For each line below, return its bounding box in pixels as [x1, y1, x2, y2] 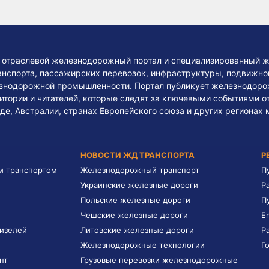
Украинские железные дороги [80, 180, 198, 190]
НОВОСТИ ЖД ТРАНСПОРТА [80, 150, 195, 160]
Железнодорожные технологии [80, 240, 205, 250]
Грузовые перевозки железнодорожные [80, 255, 238, 265]
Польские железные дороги [80, 195, 190, 205]
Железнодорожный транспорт [80, 165, 199, 175]
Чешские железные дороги [80, 210, 188, 220]
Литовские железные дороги [80, 225, 194, 235]
